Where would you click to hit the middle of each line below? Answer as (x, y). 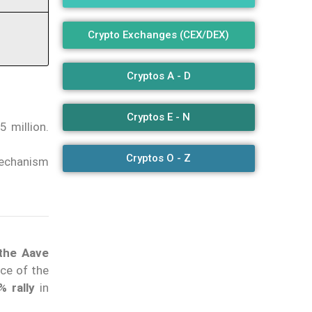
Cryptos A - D (158, 76)
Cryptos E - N (159, 117)
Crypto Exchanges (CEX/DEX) (159, 35)
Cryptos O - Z (159, 158)
